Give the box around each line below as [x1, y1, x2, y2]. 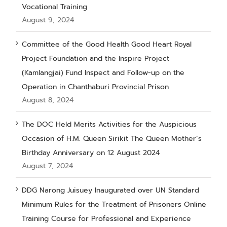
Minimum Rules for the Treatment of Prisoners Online [22, 199, 206, 210]
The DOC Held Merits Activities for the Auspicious [22, 119, 197, 130]
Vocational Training [22, 1, 87, 12]
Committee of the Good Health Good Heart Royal [22, 39, 192, 50]
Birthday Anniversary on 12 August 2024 [22, 147, 160, 158]
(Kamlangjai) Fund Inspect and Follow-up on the [22, 67, 184, 78]
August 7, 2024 [22, 160, 73, 171]
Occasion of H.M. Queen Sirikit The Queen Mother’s [22, 133, 202, 144]
